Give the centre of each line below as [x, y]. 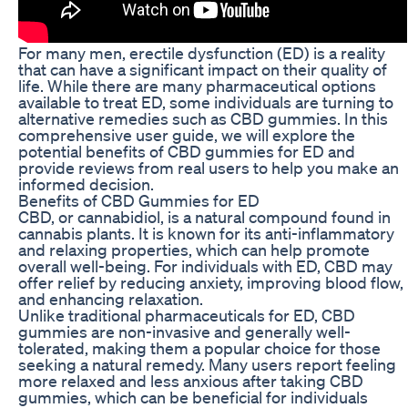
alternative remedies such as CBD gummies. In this [203, 118]
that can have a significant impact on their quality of [203, 69]
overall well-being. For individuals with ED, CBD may [205, 265]
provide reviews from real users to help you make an [209, 167]
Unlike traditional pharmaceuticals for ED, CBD [187, 315]
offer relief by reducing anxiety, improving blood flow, [211, 282]
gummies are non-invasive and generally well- [184, 331]
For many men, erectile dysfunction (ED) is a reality [202, 52]
